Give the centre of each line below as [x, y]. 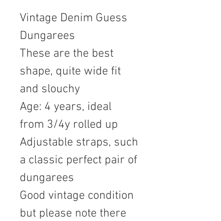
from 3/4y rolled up [69, 125]
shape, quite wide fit [70, 71]
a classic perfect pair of [78, 160]
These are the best [67, 54]
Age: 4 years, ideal [66, 107]
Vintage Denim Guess [74, 18]
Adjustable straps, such [79, 142]
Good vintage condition [77, 196]
